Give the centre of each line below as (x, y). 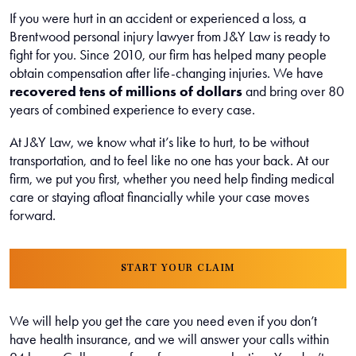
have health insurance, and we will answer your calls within (169, 339)
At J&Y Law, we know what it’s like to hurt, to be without (159, 142)
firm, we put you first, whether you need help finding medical (172, 179)
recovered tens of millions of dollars (128, 91)
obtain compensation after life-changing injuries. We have (166, 73)
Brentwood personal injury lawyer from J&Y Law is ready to (170, 37)
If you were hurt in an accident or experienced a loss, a (158, 18)
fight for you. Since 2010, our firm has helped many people (168, 55)
